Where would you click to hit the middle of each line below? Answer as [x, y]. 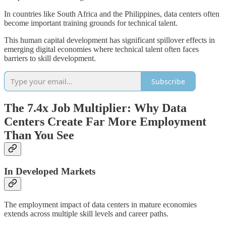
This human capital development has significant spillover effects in [109, 40]
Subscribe [168, 81]
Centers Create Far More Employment [105, 122]
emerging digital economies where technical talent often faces [101, 49]
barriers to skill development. [50, 59]
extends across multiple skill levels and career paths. [86, 213]
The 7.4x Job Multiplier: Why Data [95, 108]
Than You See [39, 135]
